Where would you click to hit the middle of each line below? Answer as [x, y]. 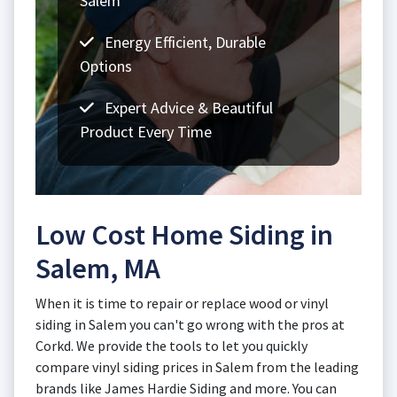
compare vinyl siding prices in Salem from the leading [197, 367]
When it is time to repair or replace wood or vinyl [182, 303]
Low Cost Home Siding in [184, 235]
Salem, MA [98, 269]
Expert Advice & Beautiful [187, 108]
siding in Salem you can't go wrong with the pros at [190, 324]
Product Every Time [146, 132]
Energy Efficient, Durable [183, 42]
